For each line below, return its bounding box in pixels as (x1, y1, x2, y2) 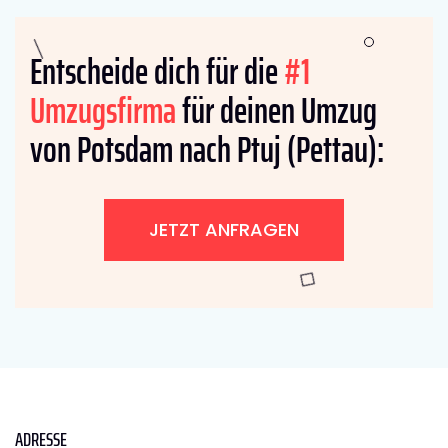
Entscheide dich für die (30, 42, 284, 100)
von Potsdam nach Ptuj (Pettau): (30, 120, 384, 178)
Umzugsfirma (30, 81, 176, 139)
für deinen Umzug (176, 81, 377, 139)
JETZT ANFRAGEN (149, 216, 299, 242)
